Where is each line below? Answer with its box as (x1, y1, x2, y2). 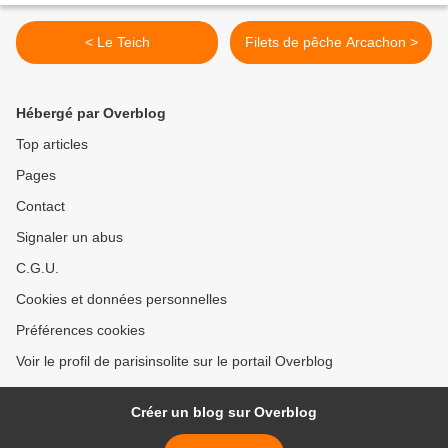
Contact (16, 198, 65, 215)
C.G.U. (16, 260, 59, 277)
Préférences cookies (16, 322, 145, 339)
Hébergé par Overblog (16, 105, 166, 122)
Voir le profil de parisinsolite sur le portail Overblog (16, 353, 333, 370)
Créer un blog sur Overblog (131, 404, 317, 421)
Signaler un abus (16, 229, 123, 246)
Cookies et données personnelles (16, 291, 227, 308)
